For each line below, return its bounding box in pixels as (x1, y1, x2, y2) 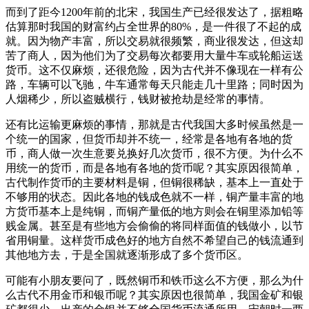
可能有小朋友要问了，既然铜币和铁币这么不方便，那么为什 (6, 274, 303, 286)
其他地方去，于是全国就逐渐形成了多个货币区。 (6, 248, 248, 261)
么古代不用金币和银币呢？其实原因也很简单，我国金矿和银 (6, 288, 303, 301)
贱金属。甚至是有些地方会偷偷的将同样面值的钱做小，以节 (6, 219, 303, 232)
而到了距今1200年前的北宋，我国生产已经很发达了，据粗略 (6, 6, 303, 18)
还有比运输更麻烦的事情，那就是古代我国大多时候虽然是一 (6, 118, 303, 130)
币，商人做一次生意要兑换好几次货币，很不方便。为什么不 (6, 147, 303, 159)
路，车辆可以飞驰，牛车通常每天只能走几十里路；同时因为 (6, 78, 303, 90)
